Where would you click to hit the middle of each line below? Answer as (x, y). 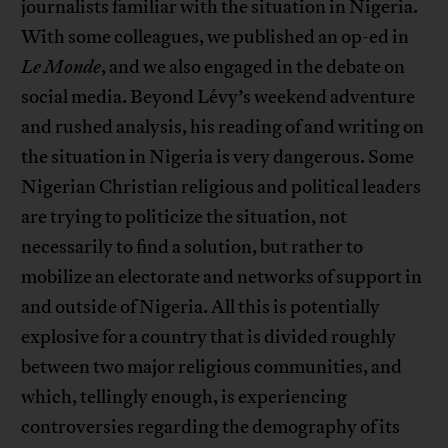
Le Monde (61, 67)
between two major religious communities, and (212, 367)
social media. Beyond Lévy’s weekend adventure (218, 97)
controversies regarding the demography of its (211, 427)
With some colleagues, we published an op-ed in (215, 37)
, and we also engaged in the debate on (253, 67)
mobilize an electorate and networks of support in (222, 277)
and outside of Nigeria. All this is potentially (201, 307)
